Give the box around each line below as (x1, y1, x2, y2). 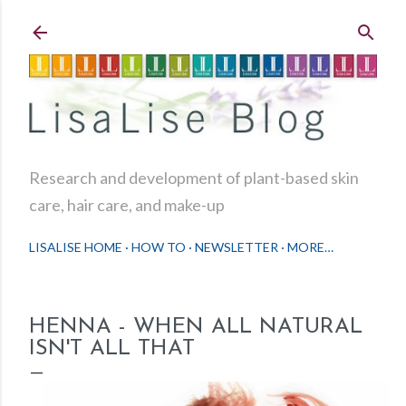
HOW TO (131, 239, 186, 256)
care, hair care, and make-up (29, 195, 225, 216)
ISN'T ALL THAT (29, 338, 195, 361)
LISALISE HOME (29, 239, 122, 256)
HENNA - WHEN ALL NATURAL (29, 316, 362, 339)
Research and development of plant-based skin (29, 168, 359, 188)
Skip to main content (119, 12, 287, 34)
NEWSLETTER (195, 239, 278, 256)
